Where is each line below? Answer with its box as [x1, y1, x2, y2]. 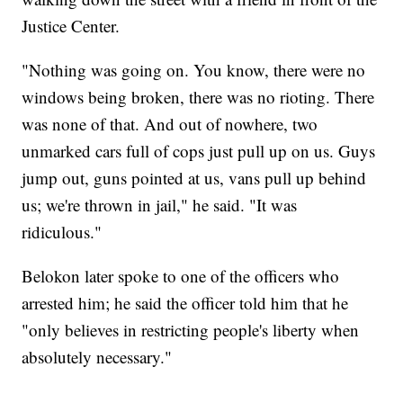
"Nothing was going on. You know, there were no [22, 58, 366, 82]
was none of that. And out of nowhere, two [22, 112, 318, 136]
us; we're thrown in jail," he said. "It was [22, 193, 298, 217]
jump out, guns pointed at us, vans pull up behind [22, 166, 367, 190]
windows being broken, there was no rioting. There [22, 85, 375, 109]
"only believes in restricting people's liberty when [22, 318, 360, 342]
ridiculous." [22, 220, 103, 244]
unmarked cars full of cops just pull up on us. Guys [22, 139, 376, 163]
